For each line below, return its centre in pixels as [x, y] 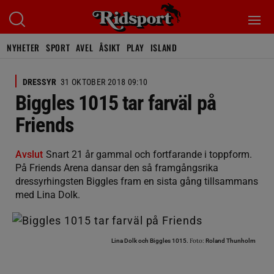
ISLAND [164, 47]
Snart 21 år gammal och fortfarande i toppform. [149, 154]
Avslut [29, 154]
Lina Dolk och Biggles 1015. [150, 240]
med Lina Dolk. [48, 195]
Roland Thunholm [230, 240]
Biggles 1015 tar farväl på [116, 103]
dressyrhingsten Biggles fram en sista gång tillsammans [137, 181]
